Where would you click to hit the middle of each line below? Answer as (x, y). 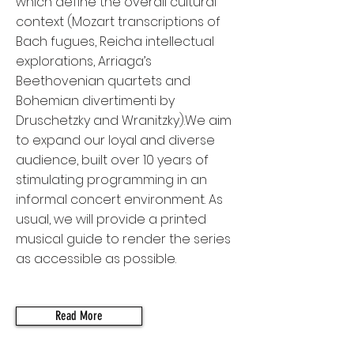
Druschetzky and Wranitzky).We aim (124, 121)
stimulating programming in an (111, 180)
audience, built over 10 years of (112, 160)
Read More (79, 316)
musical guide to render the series (123, 239)
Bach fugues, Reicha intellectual (115, 41)
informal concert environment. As (119, 200)
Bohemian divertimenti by (95, 101)
